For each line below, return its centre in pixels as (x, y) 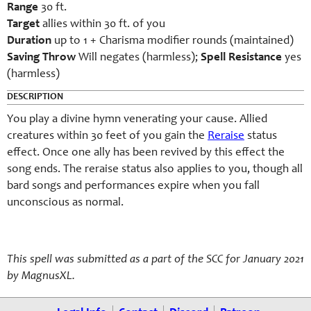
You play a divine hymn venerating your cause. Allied (137, 120)
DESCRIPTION (35, 97)
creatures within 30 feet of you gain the (107, 136)
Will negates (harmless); (140, 58)
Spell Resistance (241, 58)
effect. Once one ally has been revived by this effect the (146, 153)
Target (23, 25)
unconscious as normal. (65, 203)
